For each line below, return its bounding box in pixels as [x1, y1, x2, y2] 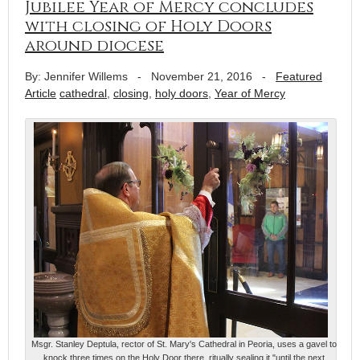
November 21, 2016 [151, 69, 252, 83]
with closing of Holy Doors [25, 14, 272, 37]
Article [25, 86, 56, 100]
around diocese [25, 34, 164, 56]
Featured [276, 69, 322, 83]
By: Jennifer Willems [25, 69, 128, 83]
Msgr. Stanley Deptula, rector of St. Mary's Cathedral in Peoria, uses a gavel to [31, 338, 337, 349]
